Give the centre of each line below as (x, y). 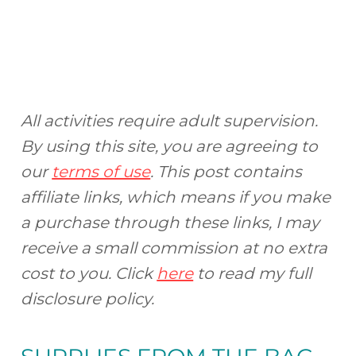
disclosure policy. (88, 299)
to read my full (253, 274)
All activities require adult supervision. (170, 121)
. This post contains (226, 172)
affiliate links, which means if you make (176, 197)
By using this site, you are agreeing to (170, 147)
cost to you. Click (89, 274)
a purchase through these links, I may (170, 223)
